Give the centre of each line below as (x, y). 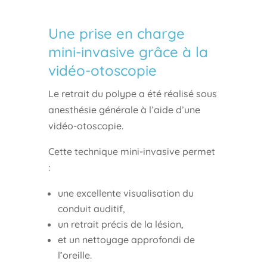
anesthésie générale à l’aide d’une (124, 109)
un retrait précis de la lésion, (120, 224)
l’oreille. (74, 255)
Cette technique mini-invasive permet (131, 151)
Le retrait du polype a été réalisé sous (132, 93)
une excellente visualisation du (125, 193)
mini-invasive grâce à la (128, 52)
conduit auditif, (91, 208)
